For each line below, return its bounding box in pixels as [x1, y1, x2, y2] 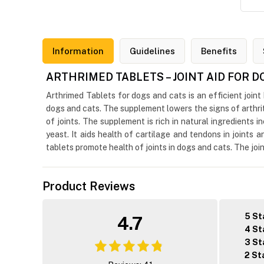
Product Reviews [42, 179, 135, 194]
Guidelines [130, 46, 175, 57]
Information [52, 46, 104, 57]
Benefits [201, 46, 237, 57]
